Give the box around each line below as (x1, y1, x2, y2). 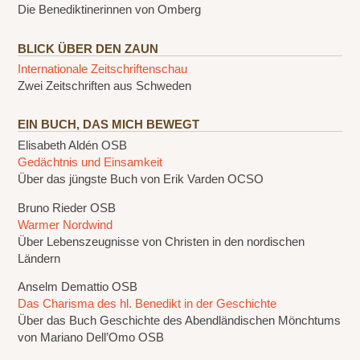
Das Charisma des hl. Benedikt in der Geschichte (18, 297, 277, 311)
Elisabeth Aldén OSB (18, 139, 128, 153)
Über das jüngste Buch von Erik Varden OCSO (18, 173, 264, 186)
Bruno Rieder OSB (18, 201, 117, 215)
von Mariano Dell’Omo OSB (18, 331, 165, 345)
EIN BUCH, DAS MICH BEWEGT (18, 118, 200, 132)
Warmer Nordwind (18, 218, 113, 231)
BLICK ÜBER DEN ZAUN (18, 42, 159, 55)
